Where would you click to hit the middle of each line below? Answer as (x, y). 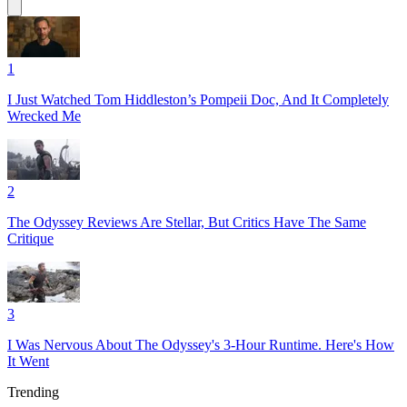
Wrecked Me (44, 116)
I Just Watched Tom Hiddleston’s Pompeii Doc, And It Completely (198, 100)
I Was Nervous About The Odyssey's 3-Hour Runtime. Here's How (201, 345)
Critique (30, 239)
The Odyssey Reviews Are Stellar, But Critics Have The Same (187, 223)
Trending (33, 392)
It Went (28, 362)
